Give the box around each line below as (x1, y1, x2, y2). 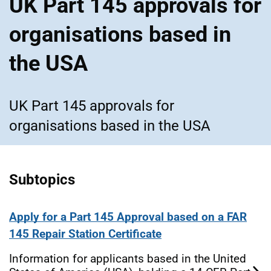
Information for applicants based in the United (9, 251, 246, 266)
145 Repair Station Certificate (9, 226, 162, 241)
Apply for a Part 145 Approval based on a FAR (9, 209, 247, 224)
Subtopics (9, 171, 75, 188)
